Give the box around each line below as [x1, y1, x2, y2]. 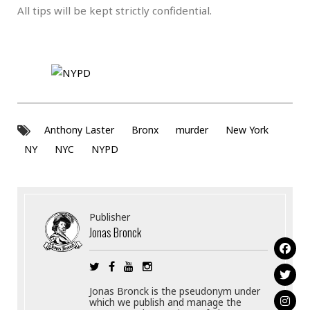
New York [226, 123, 268, 137]
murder [176, 123, 208, 137]
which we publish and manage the [89, 295, 242, 309]
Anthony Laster [44, 123, 114, 137]
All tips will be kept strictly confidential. [17, 3, 212, 17]
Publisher [89, 210, 131, 224]
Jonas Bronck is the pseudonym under [89, 284, 261, 298]
